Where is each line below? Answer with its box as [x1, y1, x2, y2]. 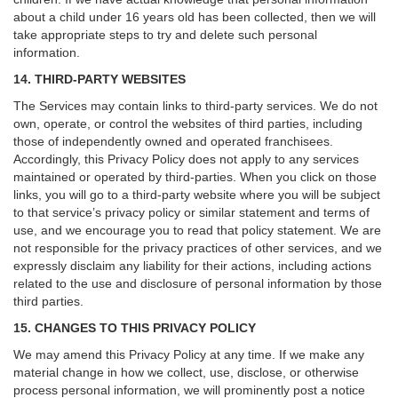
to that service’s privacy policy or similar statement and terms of [13, 205, 370, 219]
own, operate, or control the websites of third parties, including [13, 116, 362, 131]
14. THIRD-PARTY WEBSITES [13, 72, 186, 86]
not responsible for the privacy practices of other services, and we [13, 241, 382, 255]
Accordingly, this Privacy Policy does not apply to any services [13, 152, 359, 166]
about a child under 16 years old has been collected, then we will [13, 10, 376, 24]
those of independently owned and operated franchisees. [13, 134, 333, 148]
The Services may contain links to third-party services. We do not [13, 99, 378, 113]
